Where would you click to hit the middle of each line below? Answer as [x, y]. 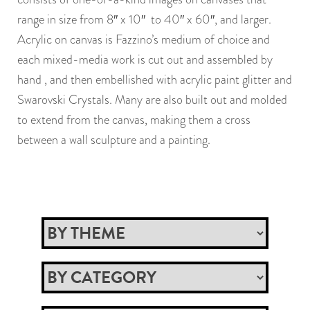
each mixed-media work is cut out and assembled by [145, 60]
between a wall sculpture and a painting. [114, 140]
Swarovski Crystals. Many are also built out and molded [152, 100]
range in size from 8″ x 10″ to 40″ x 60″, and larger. [144, 19]
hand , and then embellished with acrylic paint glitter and [155, 80]
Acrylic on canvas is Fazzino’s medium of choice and [144, 39]
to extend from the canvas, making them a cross [134, 120]
